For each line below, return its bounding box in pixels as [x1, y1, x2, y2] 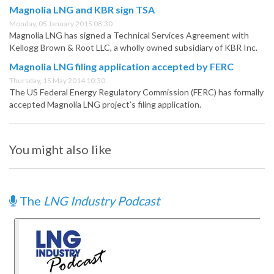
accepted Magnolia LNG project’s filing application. [9, 99, 201, 110]
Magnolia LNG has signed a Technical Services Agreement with [9, 30, 249, 41]
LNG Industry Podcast [43, 193, 160, 209]
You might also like [9, 142, 111, 157]
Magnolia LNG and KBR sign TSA [9, 4, 155, 16]
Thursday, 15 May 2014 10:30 [9, 76, 105, 86]
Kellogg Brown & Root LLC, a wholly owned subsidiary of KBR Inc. [9, 42, 257, 53]
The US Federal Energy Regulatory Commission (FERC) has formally [9, 87, 264, 98]
